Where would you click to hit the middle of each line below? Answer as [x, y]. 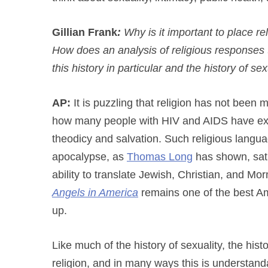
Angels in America [95, 193]
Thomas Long [160, 157]
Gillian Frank [85, 32]
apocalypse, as [89, 157]
